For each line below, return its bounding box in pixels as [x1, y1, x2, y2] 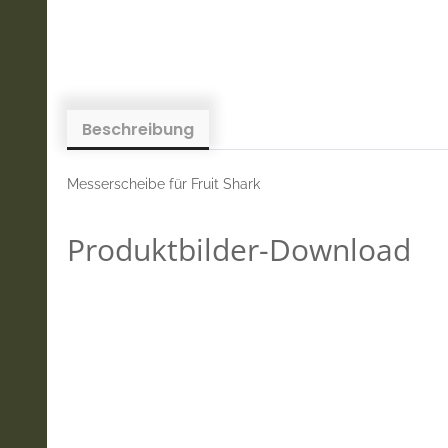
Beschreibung [82, 118, 194, 142]
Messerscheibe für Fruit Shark [67, 176, 260, 193]
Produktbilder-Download [67, 229, 411, 271]
